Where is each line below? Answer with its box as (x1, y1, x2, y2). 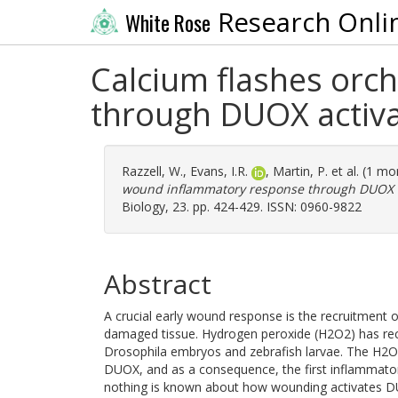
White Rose (124, 7, 211, 38)
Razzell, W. (122, 163, 183, 179)
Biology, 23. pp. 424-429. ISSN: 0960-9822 (122, 198, 362, 215)
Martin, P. (273, 163, 328, 179)
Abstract (104, 266, 211, 302)
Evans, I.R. (190, 163, 248, 179)
